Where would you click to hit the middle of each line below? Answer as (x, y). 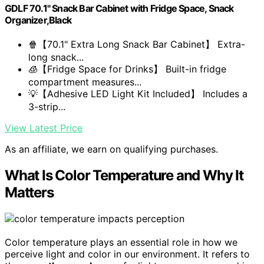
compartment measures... (85, 82)
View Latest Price (44, 128)
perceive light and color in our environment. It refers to (127, 254)
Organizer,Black (38, 20)
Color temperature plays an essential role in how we (121, 242)
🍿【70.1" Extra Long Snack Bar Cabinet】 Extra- (137, 44)
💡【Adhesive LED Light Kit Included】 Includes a (138, 94)
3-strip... (47, 107)
